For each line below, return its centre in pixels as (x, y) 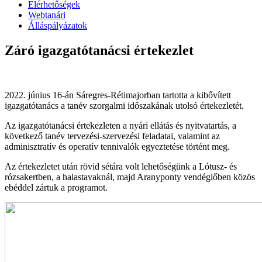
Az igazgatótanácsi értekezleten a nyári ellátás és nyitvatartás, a (120, 125)
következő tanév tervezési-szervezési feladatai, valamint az (112, 136)
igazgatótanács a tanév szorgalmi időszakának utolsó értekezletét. (124, 105)
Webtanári (47, 15)
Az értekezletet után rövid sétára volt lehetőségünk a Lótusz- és (121, 166)
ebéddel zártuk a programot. (56, 187)
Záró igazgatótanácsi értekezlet (99, 50)
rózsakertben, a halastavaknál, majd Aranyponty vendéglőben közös (130, 177)
